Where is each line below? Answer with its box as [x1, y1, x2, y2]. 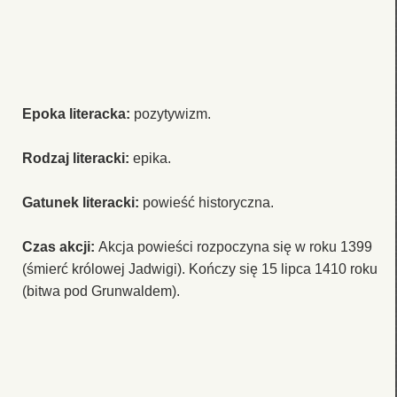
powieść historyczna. [143, 194, 274, 210]
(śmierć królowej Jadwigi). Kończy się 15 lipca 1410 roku [22, 261, 378, 276]
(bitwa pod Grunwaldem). [22, 283, 180, 299]
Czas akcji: [22, 238, 98, 254]
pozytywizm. [134, 105, 211, 121]
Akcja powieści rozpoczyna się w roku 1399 [98, 238, 372, 254]
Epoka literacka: [22, 105, 134, 121]
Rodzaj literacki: [22, 150, 133, 166]
